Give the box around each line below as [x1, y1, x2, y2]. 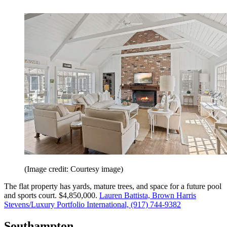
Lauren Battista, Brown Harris [99, 191, 196, 200]
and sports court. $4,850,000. [4, 191, 99, 200]
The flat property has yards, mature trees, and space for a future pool [4, 181, 221, 191]
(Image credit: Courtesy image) [24, 164, 123, 173]
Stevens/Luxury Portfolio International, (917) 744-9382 [4, 200, 181, 209]
